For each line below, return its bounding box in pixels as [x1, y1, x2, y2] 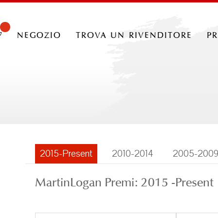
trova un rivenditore [76, 27, 192, 41]
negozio [17, 27, 61, 41]
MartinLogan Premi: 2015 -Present [35, 174, 214, 190]
